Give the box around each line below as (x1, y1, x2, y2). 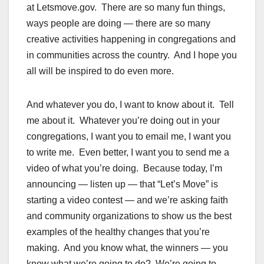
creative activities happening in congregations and (27, 34, 236, 45)
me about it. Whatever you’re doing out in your (27, 115, 220, 126)
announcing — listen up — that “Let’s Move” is (27, 179, 218, 190)
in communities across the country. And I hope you (27, 50, 237, 61)
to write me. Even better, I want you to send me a (27, 147, 229, 158)
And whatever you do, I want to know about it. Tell (27, 100, 234, 110)
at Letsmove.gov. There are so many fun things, (27, 2, 225, 13)
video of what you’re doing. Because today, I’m (27, 163, 222, 174)
